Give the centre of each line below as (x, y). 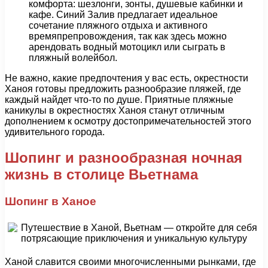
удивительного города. (55, 132)
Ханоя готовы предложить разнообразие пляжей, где (123, 89)
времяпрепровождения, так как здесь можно (128, 36)
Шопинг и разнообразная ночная (124, 158)
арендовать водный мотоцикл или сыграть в (127, 47)
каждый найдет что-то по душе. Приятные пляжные (119, 100)
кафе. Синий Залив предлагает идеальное (123, 15)
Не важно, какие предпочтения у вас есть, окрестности (127, 78)
